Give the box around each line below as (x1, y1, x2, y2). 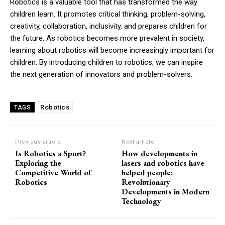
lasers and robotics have (122, 158, 205, 169)
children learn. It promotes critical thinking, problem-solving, (10, 10, 205, 19)
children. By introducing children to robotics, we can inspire (10, 58, 203, 67)
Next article (122, 139, 155, 146)
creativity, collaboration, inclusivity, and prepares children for (10, 22, 207, 31)
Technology (122, 196, 162, 207)
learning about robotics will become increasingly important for (10, 46, 214, 55)
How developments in (122, 148, 198, 159)
